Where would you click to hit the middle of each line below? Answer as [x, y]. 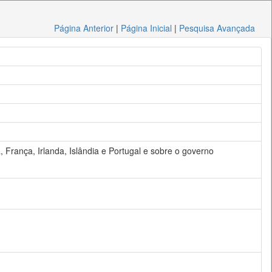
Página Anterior [84, 28]
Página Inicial [147, 28]
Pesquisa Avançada [217, 28]
